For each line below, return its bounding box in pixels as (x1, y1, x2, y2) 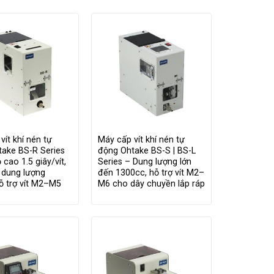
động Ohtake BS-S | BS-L (97, 146, 196, 157)
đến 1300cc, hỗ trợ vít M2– (97, 168, 204, 179)
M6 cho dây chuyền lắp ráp (97, 179, 205, 190)
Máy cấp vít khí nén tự (97, 135, 185, 146)
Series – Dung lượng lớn (97, 157, 191, 168)
